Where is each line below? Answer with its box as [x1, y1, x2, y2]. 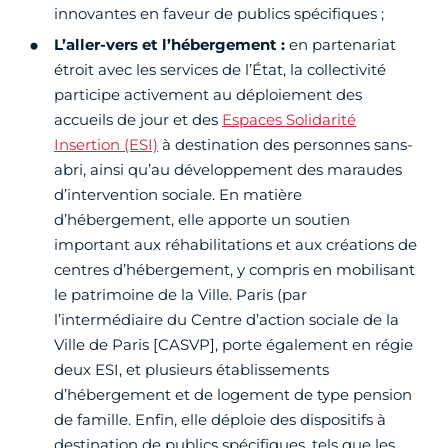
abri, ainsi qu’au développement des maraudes [54, 160, 402, 180]
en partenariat [285, 35, 396, 55]
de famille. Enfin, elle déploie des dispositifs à [54, 410, 386, 430]
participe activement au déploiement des [54, 85, 362, 105]
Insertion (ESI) [54, 135, 158, 155]
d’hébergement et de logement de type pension [54, 385, 412, 405]
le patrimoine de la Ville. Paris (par [54, 285, 307, 305]
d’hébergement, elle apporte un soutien [54, 210, 350, 230]
